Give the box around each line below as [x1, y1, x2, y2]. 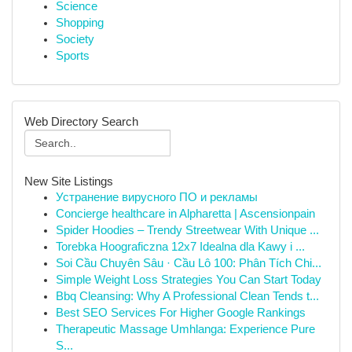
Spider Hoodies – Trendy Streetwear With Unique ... [56, 224, 319, 236]
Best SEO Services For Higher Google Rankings [56, 306, 306, 319]
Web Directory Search [24, 115, 138, 128]
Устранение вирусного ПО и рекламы [56, 191, 258, 203]
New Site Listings [24, 174, 113, 188]
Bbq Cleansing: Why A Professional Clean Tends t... [56, 290, 319, 302]
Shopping [56, 16, 104, 29]
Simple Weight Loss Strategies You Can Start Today [56, 273, 321, 286]
